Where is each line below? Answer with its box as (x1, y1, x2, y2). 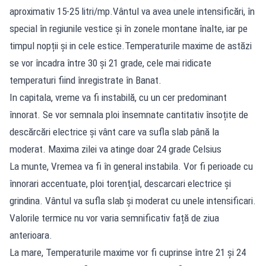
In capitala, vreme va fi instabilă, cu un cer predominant (9, 91, 227, 103)
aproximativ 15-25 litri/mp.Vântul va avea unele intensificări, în (9, 5, 255, 17)
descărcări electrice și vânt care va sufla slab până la (9, 125, 219, 138)
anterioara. (9, 229, 52, 241)
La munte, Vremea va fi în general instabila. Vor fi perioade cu (9, 160, 253, 172)
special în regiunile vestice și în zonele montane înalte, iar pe (9, 22, 248, 34)
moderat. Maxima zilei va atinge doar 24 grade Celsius (9, 142, 221, 155)
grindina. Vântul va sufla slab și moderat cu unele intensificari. (9, 194, 256, 207)
